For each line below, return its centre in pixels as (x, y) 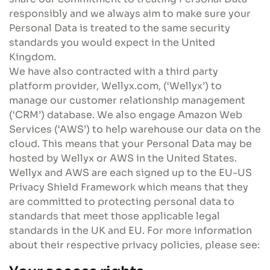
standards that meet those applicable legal (115, 216)
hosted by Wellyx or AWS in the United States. (123, 158)
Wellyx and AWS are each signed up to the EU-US (130, 173)
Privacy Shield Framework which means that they (129, 187)
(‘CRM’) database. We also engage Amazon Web (126, 115)
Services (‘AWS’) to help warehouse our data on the (135, 129)
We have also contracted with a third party (114, 71)
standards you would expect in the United (112, 42)
